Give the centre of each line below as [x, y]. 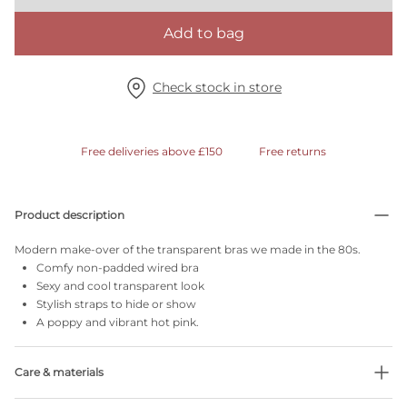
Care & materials [59, 372]
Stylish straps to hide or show [116, 304]
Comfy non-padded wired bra [118, 268]
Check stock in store [217, 87]
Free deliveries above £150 [152, 151]
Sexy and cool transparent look [120, 286]
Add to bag [203, 33]
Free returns [293, 151]
